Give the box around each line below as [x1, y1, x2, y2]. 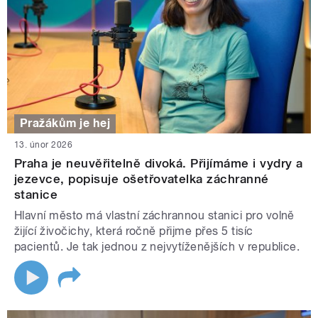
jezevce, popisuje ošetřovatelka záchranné [14, 171, 269, 186]
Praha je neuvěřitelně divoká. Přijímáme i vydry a [14, 155, 303, 170]
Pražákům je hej [20, 116, 111, 131]
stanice [14, 187, 58, 202]
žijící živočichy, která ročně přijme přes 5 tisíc [14, 224, 253, 238]
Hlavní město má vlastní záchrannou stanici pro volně [14, 208, 295, 222]
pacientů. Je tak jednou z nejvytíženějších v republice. [14, 239, 303, 253]
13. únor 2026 [14, 139, 73, 150]
